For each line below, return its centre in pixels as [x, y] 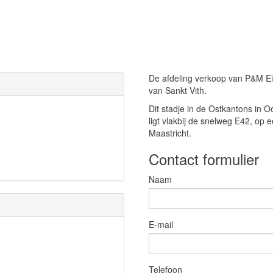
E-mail [161, 224]
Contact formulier [204, 159]
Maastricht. [170, 133]
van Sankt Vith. [178, 90]
